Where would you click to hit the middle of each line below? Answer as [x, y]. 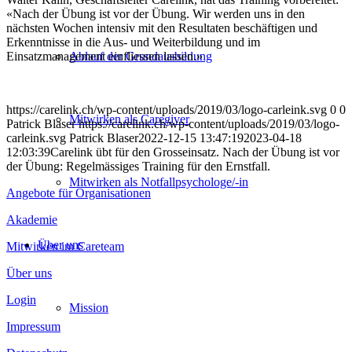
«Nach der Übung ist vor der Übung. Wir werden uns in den [156, 13]
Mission [89, 307]
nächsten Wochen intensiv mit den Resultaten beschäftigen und [162, 27]
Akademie [32, 219]
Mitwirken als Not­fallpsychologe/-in [159, 181]
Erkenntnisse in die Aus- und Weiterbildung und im [133, 42]
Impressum [33, 326]
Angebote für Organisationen [79, 192]
